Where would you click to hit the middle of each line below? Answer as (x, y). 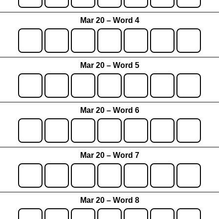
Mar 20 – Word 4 (109, 21)
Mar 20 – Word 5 (109, 66)
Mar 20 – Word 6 (109, 110)
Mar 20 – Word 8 (109, 200)
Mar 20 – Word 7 (109, 155)
